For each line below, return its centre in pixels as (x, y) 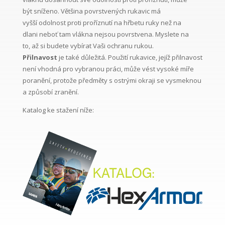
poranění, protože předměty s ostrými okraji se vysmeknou (112, 81)
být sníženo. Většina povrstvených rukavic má (91, 11)
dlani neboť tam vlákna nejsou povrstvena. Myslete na (105, 34)
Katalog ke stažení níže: (58, 110)
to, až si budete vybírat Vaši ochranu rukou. (88, 46)
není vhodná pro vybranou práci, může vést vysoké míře (108, 69)
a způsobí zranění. (50, 92)
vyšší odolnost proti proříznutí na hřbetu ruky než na (102, 23)
